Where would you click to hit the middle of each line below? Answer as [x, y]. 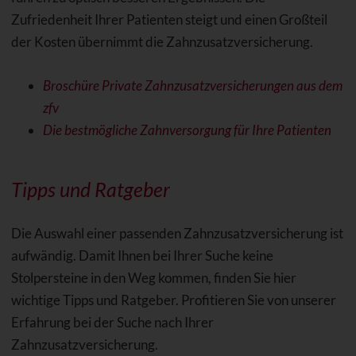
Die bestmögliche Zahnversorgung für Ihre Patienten [187, 130]
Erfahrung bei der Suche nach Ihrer [112, 323]
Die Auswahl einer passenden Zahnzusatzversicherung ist [177, 234]
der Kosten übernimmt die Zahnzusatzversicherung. [162, 42]
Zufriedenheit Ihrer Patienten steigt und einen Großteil [169, 20]
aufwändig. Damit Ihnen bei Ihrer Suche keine [142, 256]
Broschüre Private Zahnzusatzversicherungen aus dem [192, 86]
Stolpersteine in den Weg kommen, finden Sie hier [153, 278]
